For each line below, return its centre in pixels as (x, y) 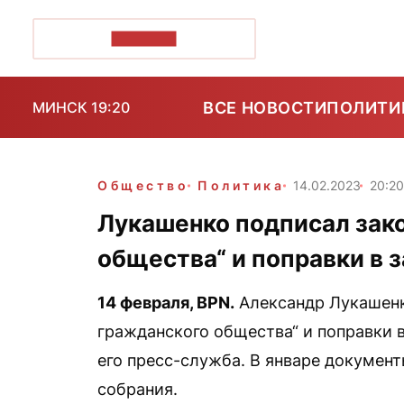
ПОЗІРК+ (144, 38)
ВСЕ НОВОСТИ (265, 107)
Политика (241, 185)
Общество (143, 185)
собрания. (138, 389)
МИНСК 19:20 (81, 107)
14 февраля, (147, 303)
